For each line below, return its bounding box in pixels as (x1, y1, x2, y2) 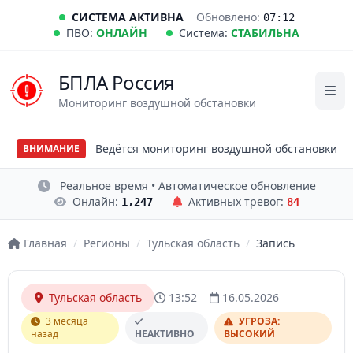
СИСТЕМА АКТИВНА (71, 9, 184, 24)
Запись (255, 236, 295, 251)
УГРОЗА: (236, 314, 281, 328)
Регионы (83, 236, 130, 251)
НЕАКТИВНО (134, 327, 195, 340)
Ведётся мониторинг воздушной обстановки (95, 141, 337, 156)
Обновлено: (195, 9, 263, 24)
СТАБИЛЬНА (231, 25, 299, 40)
